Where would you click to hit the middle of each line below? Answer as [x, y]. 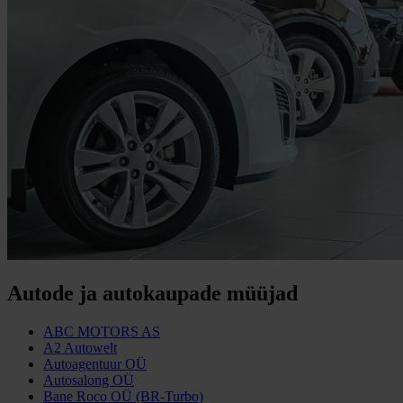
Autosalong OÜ [89, 380]
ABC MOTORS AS [102, 331]
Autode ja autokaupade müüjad [152, 293]
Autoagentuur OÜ [95, 363]
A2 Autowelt [80, 347]
